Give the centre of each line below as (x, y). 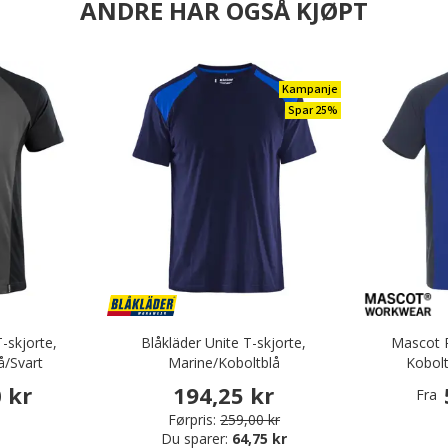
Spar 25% (313, 111)
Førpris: (191, 419)
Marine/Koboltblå (223, 363)
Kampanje (310, 90)
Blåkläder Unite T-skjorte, (224, 343)
